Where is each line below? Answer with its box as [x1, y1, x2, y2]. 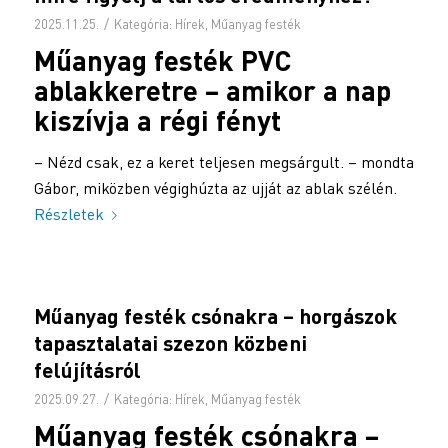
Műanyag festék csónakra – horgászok [33, 303, 397, 329]
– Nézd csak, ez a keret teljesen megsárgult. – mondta [33, 151, 414, 172]
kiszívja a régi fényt [33, 103, 281, 138]
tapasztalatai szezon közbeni [33, 330, 307, 356]
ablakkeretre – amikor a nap [33, 73, 391, 108]
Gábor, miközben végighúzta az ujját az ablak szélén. [33, 177, 397, 198]
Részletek [33, 203, 104, 224]
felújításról [33, 357, 141, 383]
